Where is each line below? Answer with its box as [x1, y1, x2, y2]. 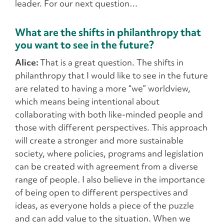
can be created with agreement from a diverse [15, 161, 198, 172]
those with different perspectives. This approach [15, 122, 207, 133]
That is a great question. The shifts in [40, 57, 183, 68]
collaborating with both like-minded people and [15, 109, 203, 120]
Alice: [15, 57, 40, 68]
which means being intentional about [15, 96, 159, 107]
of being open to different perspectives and [15, 187, 188, 198]
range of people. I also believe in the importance [15, 174, 205, 185]
